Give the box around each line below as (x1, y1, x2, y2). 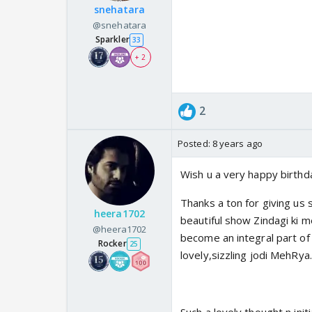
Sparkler (95, 33, 130, 46)
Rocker (98, 237, 127, 250)
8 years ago (212, 137, 263, 150)
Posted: (178, 137, 212, 150)
